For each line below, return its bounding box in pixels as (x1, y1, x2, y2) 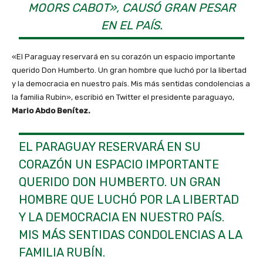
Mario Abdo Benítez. (12, 106, 90, 115)
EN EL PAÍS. (100, 18, 163, 32)
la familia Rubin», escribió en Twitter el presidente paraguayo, (12, 92, 234, 102)
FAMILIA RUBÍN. (19, 245, 106, 259)
